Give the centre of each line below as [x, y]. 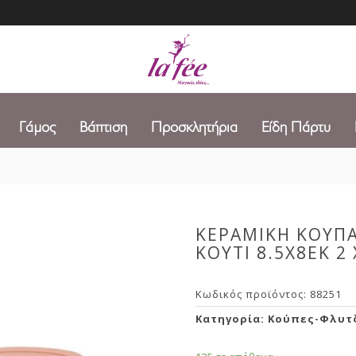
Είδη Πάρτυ [296, 127]
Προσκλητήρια [194, 127]
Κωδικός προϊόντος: [253, 294]
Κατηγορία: [232, 319]
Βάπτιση [103, 127]
